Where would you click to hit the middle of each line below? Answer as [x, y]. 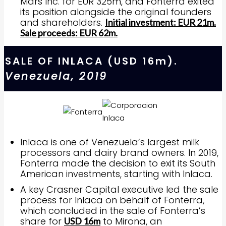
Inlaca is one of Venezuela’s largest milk [110, 142]
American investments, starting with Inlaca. [116, 174]
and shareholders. [63, 22]
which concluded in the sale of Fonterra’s [113, 211]
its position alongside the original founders [116, 12]
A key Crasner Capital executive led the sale [119, 189]
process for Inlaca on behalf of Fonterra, [112, 200]
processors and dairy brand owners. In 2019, [119, 153]
